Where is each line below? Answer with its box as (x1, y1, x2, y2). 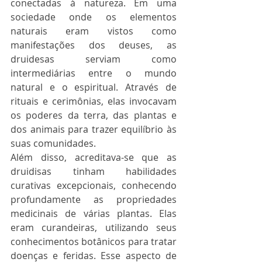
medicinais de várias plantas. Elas (11, 207, 177, 220)
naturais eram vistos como (11, 25, 177, 37)
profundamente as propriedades (11, 193, 177, 206)
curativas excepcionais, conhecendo (11, 179, 177, 192)
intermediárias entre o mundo (11, 67, 177, 80)
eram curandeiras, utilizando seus (11, 221, 177, 234)
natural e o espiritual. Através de (11, 81, 177, 94)
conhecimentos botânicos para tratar (11, 235, 177, 248)
